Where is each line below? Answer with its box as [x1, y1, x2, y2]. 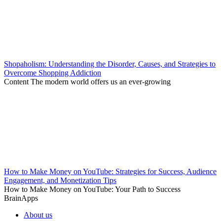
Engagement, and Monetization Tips [4, 176, 116, 185]
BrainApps [4, 194, 38, 203]
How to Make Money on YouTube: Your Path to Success [4, 185, 181, 194]
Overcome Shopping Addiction [4, 69, 101, 77]
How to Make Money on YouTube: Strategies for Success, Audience [4, 167, 217, 176]
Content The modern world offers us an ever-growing [4, 77, 171, 86]
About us [24, 211, 52, 220]
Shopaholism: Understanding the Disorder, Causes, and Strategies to [4, 60, 216, 69]
